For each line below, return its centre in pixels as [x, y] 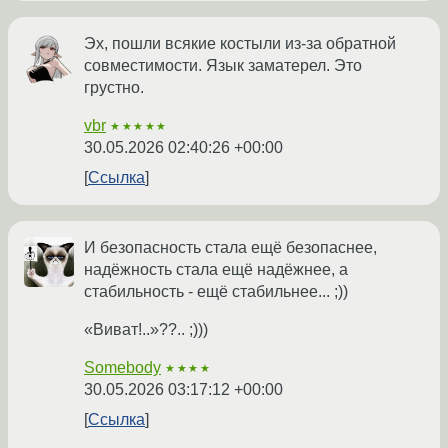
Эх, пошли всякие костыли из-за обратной [240, 43]
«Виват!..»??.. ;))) [146, 329]
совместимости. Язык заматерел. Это [223, 65]
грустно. [114, 87]
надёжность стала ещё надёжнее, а [216, 269]
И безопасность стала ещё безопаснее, [230, 247]
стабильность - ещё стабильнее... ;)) [216, 291]
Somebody [122, 367]
